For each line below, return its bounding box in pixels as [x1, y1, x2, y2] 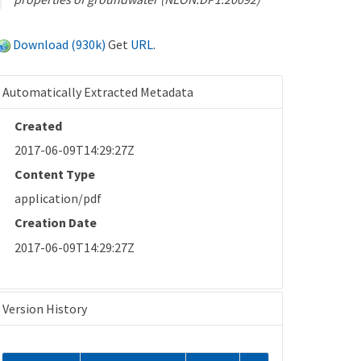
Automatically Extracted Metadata [2, 83, 194, 100]
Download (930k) [13, 35, 106, 52]
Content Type [15, 165, 96, 182]
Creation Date [15, 214, 98, 231]
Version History [2, 300, 88, 317]
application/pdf [15, 190, 102, 207]
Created [15, 117, 63, 134]
